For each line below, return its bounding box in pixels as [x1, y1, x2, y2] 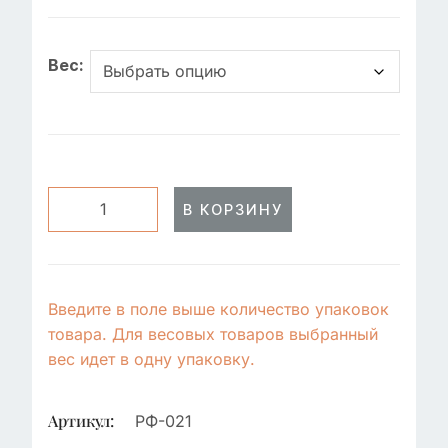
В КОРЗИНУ [183, 200, 283, 218]
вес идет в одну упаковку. [48, 349, 255, 369]
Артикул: [48, 410, 114, 431]
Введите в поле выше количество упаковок [48, 299, 389, 319]
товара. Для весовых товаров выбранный [48, 324, 378, 344]
